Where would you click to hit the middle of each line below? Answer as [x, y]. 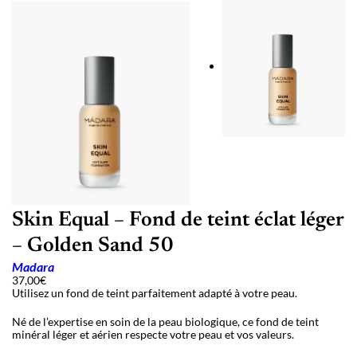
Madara [33, 267]
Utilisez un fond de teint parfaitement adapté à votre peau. [155, 293]
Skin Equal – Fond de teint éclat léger [178, 221]
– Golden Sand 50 [93, 247]
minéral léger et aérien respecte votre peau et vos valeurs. [153, 335]
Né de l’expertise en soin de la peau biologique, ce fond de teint [165, 322]
